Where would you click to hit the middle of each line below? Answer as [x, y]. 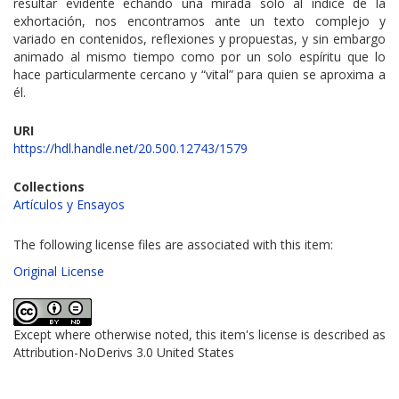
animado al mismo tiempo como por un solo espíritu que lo [199, 57]
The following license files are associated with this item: [173, 245]
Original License [59, 272]
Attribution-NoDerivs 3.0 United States [124, 353]
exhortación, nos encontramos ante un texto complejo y [199, 21]
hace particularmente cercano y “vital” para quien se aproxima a [199, 75]
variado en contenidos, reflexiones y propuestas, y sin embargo [199, 39]
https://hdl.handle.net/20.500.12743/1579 [130, 149]
